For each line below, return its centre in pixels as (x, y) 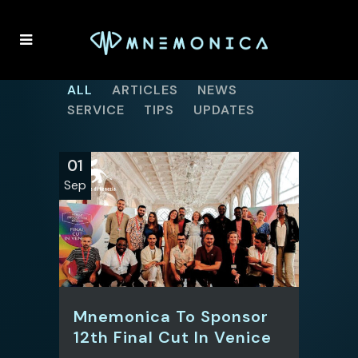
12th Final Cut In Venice (173, 337)
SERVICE (96, 109)
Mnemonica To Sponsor (171, 316)
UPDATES (224, 109)
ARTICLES (145, 89)
